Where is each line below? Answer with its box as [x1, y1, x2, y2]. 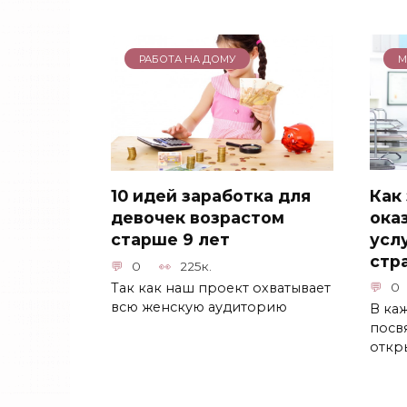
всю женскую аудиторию [111, 298, 287, 315]
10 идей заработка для [111, 185, 311, 205]
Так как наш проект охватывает [111, 279, 331, 296]
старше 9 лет [111, 229, 230, 249]
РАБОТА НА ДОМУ [138, 52, 236, 65]
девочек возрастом [111, 207, 284, 227]
